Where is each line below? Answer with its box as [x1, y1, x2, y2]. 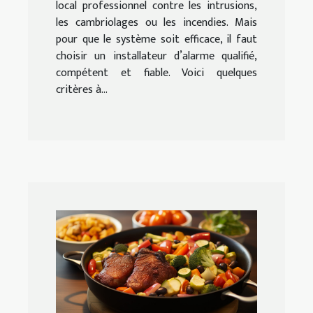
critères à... [56, 80, 108, 100]
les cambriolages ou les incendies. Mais [56, 13, 257, 33]
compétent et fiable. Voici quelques [56, 64, 257, 83]
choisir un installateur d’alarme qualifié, [56, 47, 257, 66]
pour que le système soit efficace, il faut [56, 30, 257, 50]
